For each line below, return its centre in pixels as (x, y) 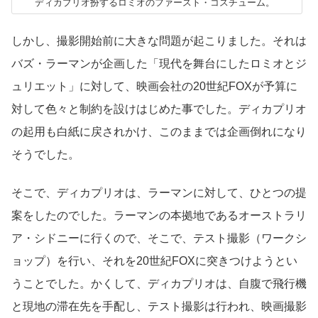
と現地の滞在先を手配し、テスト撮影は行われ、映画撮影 (159, 307)
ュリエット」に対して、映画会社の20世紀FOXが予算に (154, 86)
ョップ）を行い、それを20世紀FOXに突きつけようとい (154, 261)
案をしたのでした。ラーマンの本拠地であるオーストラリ (159, 216)
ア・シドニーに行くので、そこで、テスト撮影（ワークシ (159, 238)
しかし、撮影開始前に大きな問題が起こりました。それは (159, 40)
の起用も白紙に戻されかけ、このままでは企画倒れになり (159, 131)
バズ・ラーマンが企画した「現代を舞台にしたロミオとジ (159, 63)
